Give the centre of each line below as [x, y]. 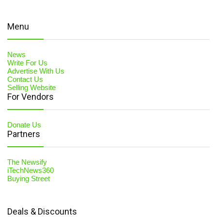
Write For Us [27, 63]
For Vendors [31, 97]
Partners [24, 134]
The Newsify [27, 162]
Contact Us [25, 79]
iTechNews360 [31, 170]
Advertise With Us [36, 71]
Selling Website [31, 87]
